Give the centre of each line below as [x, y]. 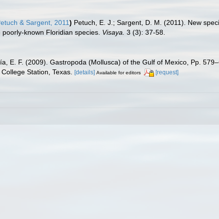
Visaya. [113, 33]
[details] [85, 73]
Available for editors [119, 73]
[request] [167, 73]
